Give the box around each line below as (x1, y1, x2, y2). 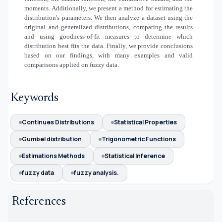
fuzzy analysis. (74, 168, 119, 177)
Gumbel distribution (22, 135, 82, 144)
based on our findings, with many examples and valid (24, 51, 193, 59)
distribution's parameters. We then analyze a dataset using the (24, 13, 193, 21)
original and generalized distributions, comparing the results (24, 23, 193, 31)
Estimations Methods (22, 152, 85, 161)
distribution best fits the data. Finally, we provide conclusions (24, 42, 193, 50)
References (12, 196, 66, 208)
